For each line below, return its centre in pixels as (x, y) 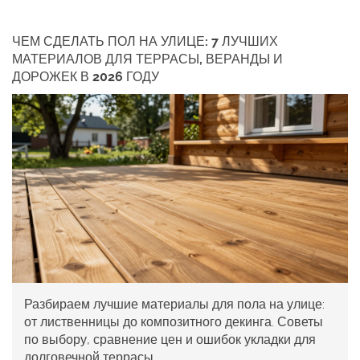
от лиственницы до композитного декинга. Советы (174, 322)
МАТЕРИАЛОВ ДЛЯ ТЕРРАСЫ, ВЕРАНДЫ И (147, 59)
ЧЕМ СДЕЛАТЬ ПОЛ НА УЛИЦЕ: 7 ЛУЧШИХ (145, 42)
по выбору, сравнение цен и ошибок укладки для (170, 340)
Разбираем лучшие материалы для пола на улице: (174, 305)
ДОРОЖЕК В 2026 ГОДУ (86, 77)
